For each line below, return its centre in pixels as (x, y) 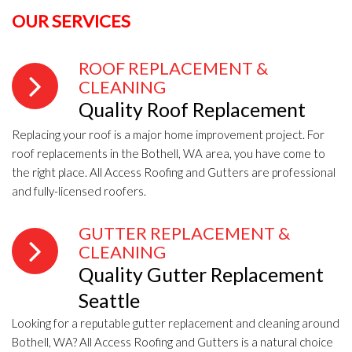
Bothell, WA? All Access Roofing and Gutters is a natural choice (172, 342)
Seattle (109, 301)
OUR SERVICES (71, 21)
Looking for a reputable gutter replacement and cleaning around (176, 323)
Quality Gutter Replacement (201, 275)
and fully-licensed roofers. (79, 191)
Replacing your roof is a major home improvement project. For (168, 135)
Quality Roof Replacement (192, 110)
